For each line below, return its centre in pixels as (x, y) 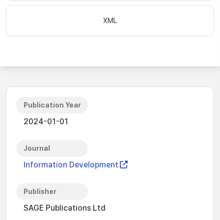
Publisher (40, 192)
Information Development (71, 165)
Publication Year (52, 105)
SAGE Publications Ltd (65, 208)
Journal (37, 148)
